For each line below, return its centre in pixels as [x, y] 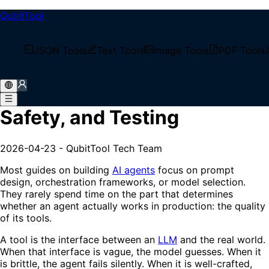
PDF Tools [242, 50]
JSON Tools [60, 50]
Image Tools [181, 50]
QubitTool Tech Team [114, 148]
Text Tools [120, 50]
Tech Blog [47, 40]
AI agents [134, 170]
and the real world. [221, 239]
